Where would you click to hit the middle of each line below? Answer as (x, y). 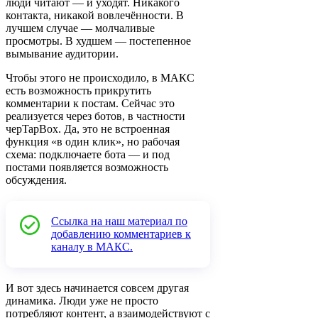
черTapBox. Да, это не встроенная (88, 129)
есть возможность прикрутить (78, 91)
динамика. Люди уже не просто (82, 301)
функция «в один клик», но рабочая (93, 142)
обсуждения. (36, 180)
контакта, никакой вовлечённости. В (95, 16)
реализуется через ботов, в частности (95, 116)
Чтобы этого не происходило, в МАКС (100, 78)
